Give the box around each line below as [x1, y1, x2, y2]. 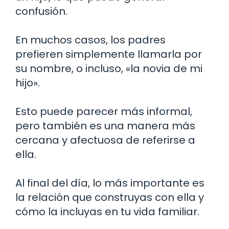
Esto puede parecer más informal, [15, 104, 192, 119]
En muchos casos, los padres [15, 32, 166, 47]
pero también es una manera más [15, 118, 195, 133]
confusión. [15, 4, 67, 18]
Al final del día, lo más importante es [15, 175, 204, 190]
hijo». [15, 75, 40, 90]
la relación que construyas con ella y [15, 190, 204, 204]
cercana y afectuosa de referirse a [15, 132, 195, 147]
